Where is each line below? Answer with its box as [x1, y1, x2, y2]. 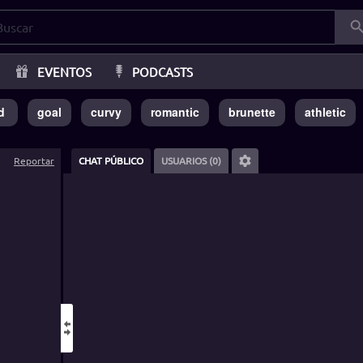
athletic [305, 104, 346, 120]
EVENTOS [36, 63, 92, 79]
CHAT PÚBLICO [79, 153, 143, 167]
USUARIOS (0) [161, 153, 221, 167]
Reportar [14, 153, 54, 167]
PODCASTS [131, 63, 193, 79]
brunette [228, 104, 275, 120]
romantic [151, 104, 199, 120]
